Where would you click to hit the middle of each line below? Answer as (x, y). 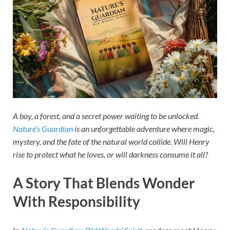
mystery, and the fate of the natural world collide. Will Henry (111, 142)
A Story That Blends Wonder (104, 183)
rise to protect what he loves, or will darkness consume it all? (110, 155)
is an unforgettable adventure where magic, (144, 129)
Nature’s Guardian (43, 129)
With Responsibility (76, 202)
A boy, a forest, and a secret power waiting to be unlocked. (106, 116)
